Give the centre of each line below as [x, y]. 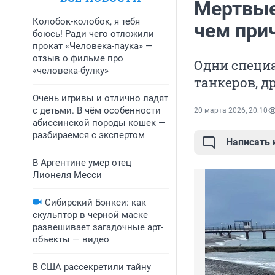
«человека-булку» [71, 71]
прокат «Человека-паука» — [93, 46]
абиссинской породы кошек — [99, 123]
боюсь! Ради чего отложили [93, 34]
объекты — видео [71, 239]
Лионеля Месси [67, 175]
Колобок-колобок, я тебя [86, 21]
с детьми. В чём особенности [97, 110]
